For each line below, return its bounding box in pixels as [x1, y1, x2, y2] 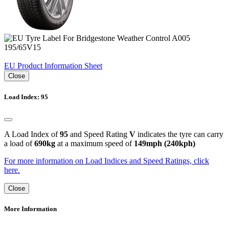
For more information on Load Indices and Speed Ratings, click [4, 156, 209, 165]
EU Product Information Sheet [4, 61, 102, 71]
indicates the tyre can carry [135, 129, 223, 139]
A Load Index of [4, 129, 60, 139]
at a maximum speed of [55, 139, 134, 148]
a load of [4, 139, 34, 148]
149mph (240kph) [134, 139, 195, 148]
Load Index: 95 [4, 93, 48, 101]
